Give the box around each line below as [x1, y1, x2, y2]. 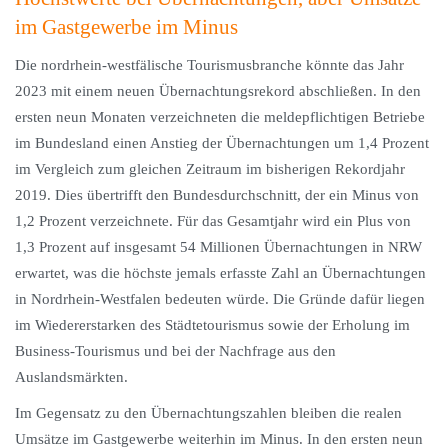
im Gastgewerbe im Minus [15, 15, 238, 39]
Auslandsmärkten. [15, 369, 128, 385]
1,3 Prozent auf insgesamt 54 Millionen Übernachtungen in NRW [15, 239, 422, 255]
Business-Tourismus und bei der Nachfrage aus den [15, 343, 336, 359]
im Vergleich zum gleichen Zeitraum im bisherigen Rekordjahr [15, 161, 405, 177]
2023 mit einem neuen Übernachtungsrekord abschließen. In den [15, 83, 421, 99]
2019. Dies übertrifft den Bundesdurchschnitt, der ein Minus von [15, 187, 419, 203]
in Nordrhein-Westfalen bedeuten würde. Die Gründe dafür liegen [15, 291, 425, 307]
